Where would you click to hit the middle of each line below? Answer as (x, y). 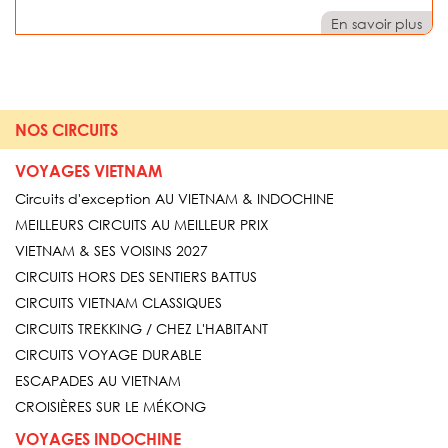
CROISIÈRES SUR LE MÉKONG (110, 406)
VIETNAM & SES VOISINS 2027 (111, 250)
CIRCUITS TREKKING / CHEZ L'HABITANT (141, 328)
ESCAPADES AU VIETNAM (98, 380)
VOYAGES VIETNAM (88, 170)
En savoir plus (376, 23)
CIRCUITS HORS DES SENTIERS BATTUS (136, 276)
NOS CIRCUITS (66, 129)
